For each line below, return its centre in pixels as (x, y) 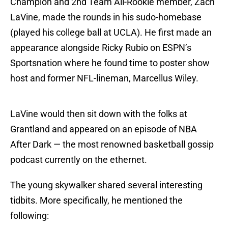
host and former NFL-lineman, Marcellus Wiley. (104, 78)
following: (30, 216)
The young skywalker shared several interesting (106, 185)
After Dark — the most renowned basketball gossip (112, 145)
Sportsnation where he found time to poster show (110, 63)
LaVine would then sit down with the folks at (99, 114)
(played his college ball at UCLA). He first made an (111, 33)
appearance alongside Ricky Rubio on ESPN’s (101, 48)
